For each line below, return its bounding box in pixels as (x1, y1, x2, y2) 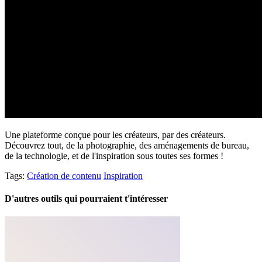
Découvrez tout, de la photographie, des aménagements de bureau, (5, 140, 249, 150)
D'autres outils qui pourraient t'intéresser (5, 194, 168, 204)
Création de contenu (27, 170, 101, 181)
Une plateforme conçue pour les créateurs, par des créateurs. (5, 129, 226, 140)
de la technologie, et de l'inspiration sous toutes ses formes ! (5, 150, 223, 161)
